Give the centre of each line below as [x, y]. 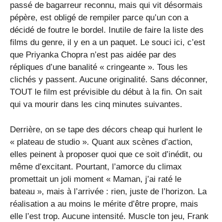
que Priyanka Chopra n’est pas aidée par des [93, 55]
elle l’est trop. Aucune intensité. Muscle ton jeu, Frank [109, 216]
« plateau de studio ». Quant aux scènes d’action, [101, 142]
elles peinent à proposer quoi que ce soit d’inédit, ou [106, 154]
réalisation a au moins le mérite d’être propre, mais [104, 204]
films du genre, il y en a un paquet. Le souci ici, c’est [108, 43]
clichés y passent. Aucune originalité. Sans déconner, [109, 80]
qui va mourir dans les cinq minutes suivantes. [96, 105]
